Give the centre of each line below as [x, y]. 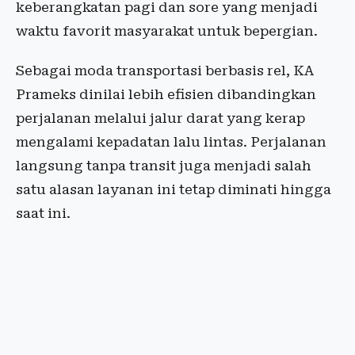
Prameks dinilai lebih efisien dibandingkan [166, 94]
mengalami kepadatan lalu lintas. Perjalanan [171, 142]
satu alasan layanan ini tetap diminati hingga [174, 189]
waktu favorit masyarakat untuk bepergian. [167, 31]
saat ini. [43, 213]
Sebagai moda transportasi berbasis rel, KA [165, 71]
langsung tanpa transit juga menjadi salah [164, 166]
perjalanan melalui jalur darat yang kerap [160, 118]
